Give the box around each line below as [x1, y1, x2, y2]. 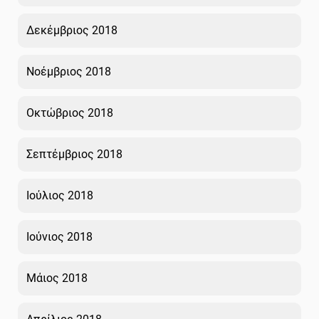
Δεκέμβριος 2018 [26, 23, 117, 37]
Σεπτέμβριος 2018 [26, 147, 122, 161]
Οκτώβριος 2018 [26, 105, 113, 120]
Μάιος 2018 [26, 271, 88, 285]
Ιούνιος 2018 [26, 229, 93, 244]
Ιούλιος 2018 [26, 188, 93, 202]
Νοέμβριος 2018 [26, 64, 111, 78]
